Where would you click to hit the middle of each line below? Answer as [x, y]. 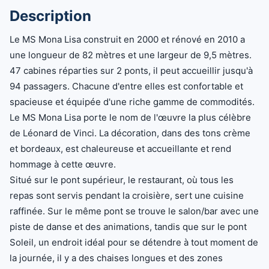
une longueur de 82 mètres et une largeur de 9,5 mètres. [131, 55]
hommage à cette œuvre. [63, 164]
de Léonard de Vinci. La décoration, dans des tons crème [130, 133]
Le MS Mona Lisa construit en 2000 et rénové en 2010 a [127, 39]
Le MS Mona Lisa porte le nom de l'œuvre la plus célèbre [130, 117]
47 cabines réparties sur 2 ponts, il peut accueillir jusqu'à [131, 71]
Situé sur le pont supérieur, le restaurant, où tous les [122, 180]
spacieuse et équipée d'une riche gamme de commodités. [132, 102]
